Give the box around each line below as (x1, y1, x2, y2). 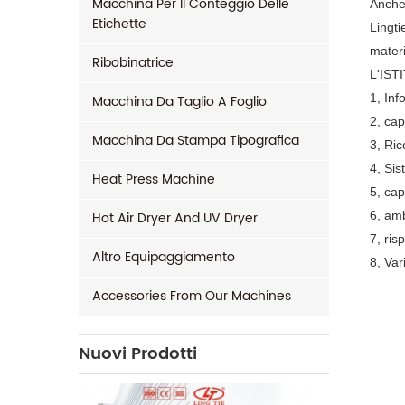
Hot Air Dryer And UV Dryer (92, 208, 258, 229)
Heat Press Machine (92, 169, 215, 190)
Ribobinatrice (92, 52, 174, 73)
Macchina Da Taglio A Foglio (92, 91, 267, 112)
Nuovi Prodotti (79, 341, 197, 367)
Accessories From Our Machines (92, 286, 291, 306)
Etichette (92, 14, 146, 34)
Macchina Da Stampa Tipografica (92, 130, 299, 151)
